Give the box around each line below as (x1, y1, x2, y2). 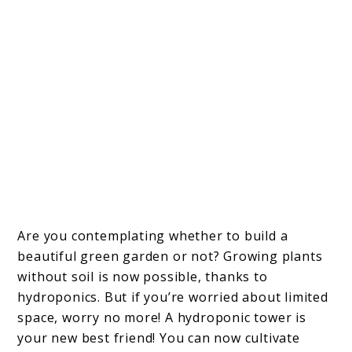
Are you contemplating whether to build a (17, 226, 288, 244)
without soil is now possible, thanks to (17, 267, 268, 285)
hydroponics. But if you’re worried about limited (17, 288, 328, 306)
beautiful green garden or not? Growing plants (17, 247, 323, 265)
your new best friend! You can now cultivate (17, 328, 300, 346)
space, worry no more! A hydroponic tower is (17, 308, 306, 326)
